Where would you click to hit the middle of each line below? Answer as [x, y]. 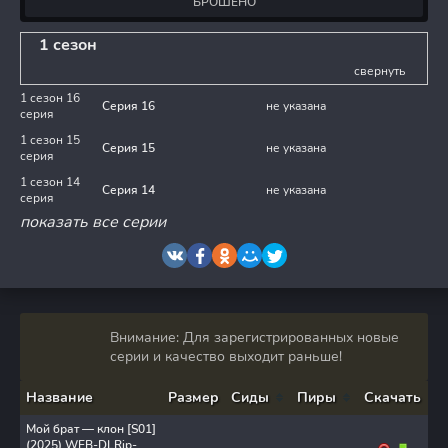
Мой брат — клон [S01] [91, 428]
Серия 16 [128, 105]
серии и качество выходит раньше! [226, 356]
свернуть [379, 70]
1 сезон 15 [50, 139]
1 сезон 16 [50, 97]
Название [59, 397]
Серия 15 [128, 147]
